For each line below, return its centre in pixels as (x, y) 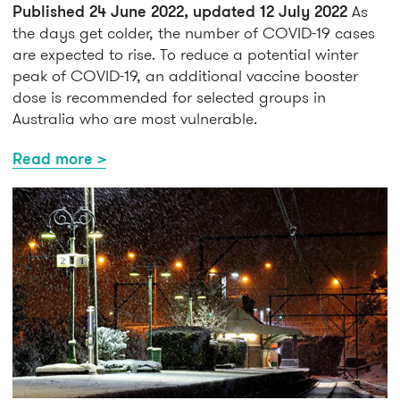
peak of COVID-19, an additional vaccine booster (185, 76)
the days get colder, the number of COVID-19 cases (194, 33)
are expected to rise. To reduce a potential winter (185, 54)
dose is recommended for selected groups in (169, 97)
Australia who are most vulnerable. (135, 119)
